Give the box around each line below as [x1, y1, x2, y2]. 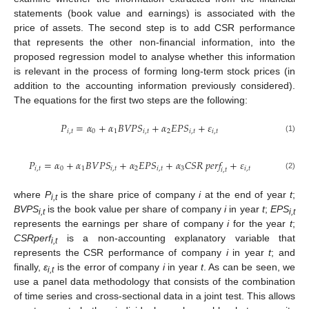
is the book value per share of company [45, 203, 225, 215]
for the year [229, 218, 290, 230]
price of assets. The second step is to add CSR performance [14, 21, 295, 33]
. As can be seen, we [203, 261, 296, 273]
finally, [14, 261, 44, 273]
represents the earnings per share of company [14, 218, 228, 230]
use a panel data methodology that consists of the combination [14, 276, 295, 288]
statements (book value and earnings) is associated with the [14, 7, 295, 19]
